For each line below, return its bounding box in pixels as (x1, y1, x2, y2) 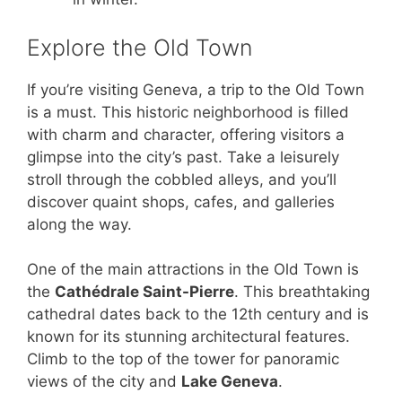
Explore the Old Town (27, 33, 252, 61)
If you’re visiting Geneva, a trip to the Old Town (27, 80, 364, 99)
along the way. (27, 214, 132, 233)
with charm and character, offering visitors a (27, 125, 345, 144)
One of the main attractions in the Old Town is (27, 260, 359, 279)
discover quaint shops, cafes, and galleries (27, 192, 335, 211)
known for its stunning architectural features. (27, 328, 350, 346)
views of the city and (27, 372, 181, 391)
